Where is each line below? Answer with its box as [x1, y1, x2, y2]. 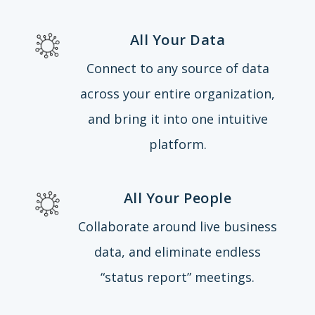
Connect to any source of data [86, 60, 269, 77]
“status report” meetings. [101, 269, 255, 286]
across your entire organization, [80, 85, 275, 103]
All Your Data [129, 30, 226, 50]
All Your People [123, 188, 232, 208]
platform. [148, 136, 207, 153]
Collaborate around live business [78, 218, 277, 236]
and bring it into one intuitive [87, 110, 268, 128]
